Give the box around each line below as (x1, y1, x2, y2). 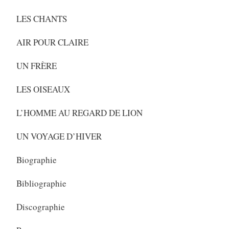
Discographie (16, 201, 65, 213)
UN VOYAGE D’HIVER (16, 130, 102, 143)
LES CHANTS (16, 13, 67, 25)
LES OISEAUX (16, 83, 70, 96)
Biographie (16, 154, 57, 166)
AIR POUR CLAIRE (16, 36, 88, 49)
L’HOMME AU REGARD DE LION (16, 107, 143, 119)
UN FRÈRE (16, 60, 57, 72)
